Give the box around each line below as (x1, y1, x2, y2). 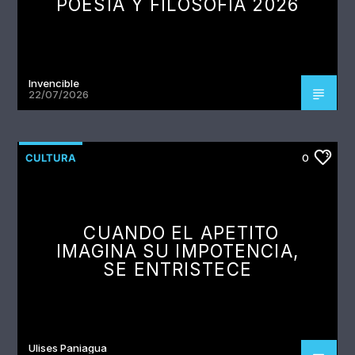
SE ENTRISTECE (103, 258, 252, 281)
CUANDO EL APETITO (83, 222, 280, 244)
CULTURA (25, 151, 77, 165)
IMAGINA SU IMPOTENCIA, (56, 240, 299, 262)
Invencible (29, 77, 80, 90)
